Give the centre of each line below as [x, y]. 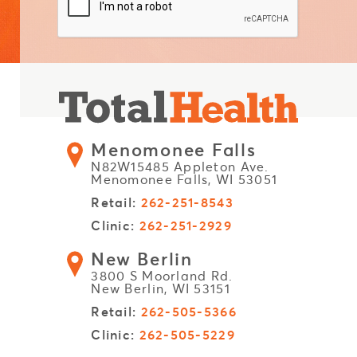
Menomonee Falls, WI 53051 [184, 179]
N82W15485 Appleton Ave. [180, 166]
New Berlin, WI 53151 [161, 288]
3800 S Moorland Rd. [162, 275]
